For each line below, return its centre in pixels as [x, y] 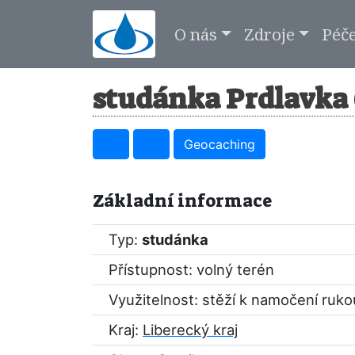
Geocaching [219, 144]
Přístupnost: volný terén [191, 269]
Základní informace [182, 201]
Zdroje [269, 34]
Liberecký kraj [190, 330]
